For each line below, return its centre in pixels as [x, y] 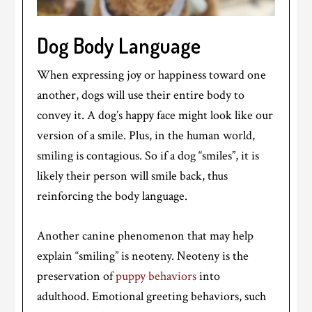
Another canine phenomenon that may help [146, 236]
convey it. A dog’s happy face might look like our [155, 116]
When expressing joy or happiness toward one [152, 75]
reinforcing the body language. [112, 196]
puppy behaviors [156, 276]
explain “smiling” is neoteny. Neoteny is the [143, 256]
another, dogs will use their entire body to [141, 95]
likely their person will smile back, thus [133, 176]
